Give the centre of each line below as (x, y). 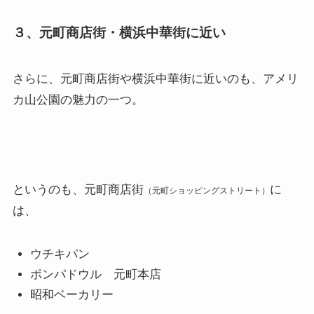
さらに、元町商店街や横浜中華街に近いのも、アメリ (155, 78)
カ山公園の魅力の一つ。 (78, 100)
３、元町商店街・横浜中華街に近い (119, 33)
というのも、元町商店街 (78, 189)
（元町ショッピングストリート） (206, 190)
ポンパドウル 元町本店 (96, 275)
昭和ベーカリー (72, 295)
